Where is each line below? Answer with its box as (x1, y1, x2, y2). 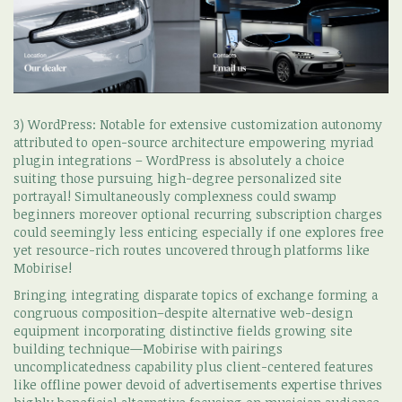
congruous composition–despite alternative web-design (13, 303, 353, 321)
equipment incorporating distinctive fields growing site (13, 321, 353, 339)
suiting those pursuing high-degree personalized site (13, 169, 342, 187)
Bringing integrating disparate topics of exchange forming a (13, 285, 378, 303)
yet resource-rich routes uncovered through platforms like (13, 240, 370, 258)
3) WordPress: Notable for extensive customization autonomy (13, 115, 382, 133)
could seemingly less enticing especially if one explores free (13, 223, 384, 240)
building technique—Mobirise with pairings (13, 339, 283, 357)
